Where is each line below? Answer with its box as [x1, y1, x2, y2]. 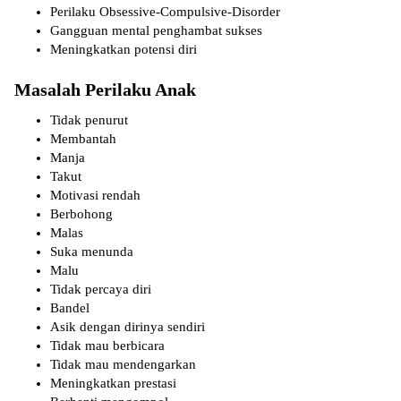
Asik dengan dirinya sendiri [50, 320, 205, 335]
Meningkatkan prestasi [50, 376, 176, 391]
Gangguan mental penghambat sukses [50, 23, 262, 38]
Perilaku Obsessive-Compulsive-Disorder [50, 4, 280, 20]
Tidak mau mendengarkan [50, 357, 196, 372]
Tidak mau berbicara [50, 338, 165, 354]
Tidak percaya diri [50, 282, 151, 297]
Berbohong [50, 207, 113, 222]
